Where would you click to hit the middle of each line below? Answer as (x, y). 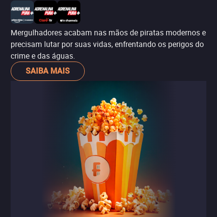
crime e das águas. (43, 56)
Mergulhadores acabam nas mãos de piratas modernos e (108, 32)
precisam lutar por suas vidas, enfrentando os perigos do (107, 44)
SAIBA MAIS (48, 71)
